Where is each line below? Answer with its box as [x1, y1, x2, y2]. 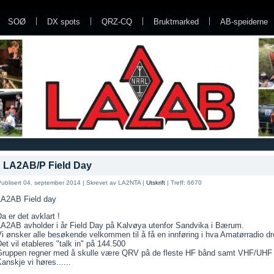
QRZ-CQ [102, 17, 132, 26]
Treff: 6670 [171, 179, 202, 187]
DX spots [47, 17, 80, 26]
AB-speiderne [220, 17, 268, 26]
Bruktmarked [154, 17, 199, 26]
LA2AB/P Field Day [3, 160, 92, 171]
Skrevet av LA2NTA [86, 179, 141, 187]
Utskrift [146, 179, 165, 187]
